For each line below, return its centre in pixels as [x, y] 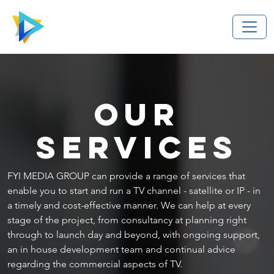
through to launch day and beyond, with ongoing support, [134, 235]
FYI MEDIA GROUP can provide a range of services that [126, 176]
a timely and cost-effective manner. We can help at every [129, 206]
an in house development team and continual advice [121, 250]
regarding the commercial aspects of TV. [95, 264]
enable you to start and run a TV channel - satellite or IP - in [134, 191]
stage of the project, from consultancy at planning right [127, 220]
